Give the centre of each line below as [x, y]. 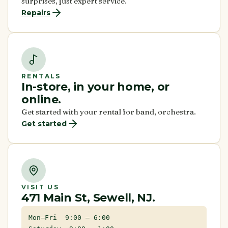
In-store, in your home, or [96, 87]
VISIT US [40, 187]
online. [41, 99]
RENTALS [41, 76]
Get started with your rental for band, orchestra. [109, 111]
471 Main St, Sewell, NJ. [88, 197]
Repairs [36, 12]
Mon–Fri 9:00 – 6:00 [69, 217]
